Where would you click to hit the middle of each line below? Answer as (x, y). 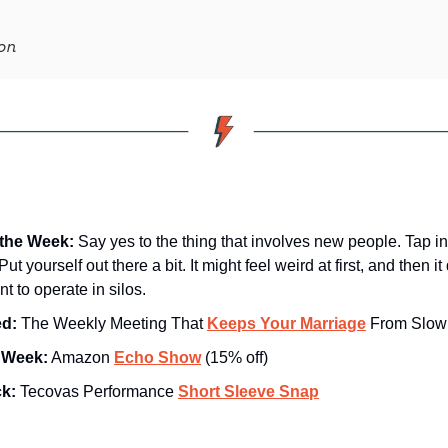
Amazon (81, 358)
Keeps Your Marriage (286, 324)
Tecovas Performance (97, 392)
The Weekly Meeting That (114, 324)
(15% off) (234, 358)
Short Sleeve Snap (248, 392)
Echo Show (157, 358)
